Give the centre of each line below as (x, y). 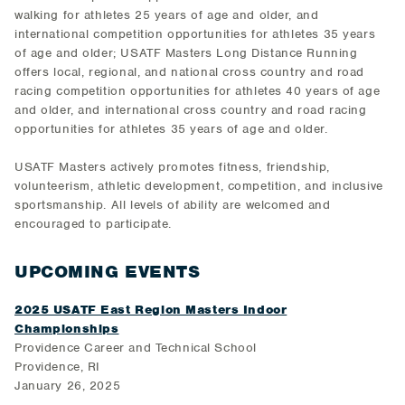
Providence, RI (58, 367)
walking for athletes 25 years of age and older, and (167, 15)
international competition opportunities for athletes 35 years (195, 34)
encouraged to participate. (93, 224)
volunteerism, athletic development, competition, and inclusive (199, 186)
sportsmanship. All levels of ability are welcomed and (173, 205)
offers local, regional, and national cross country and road (189, 72)
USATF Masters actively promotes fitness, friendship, (172, 167)
